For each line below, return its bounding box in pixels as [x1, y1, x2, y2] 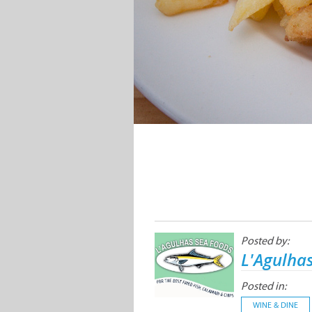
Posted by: [241, 234, 289, 248]
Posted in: [241, 279, 286, 293]
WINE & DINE [253, 300, 298, 311]
